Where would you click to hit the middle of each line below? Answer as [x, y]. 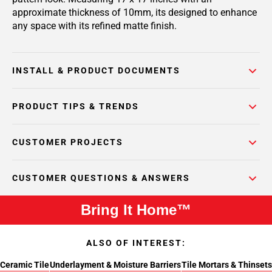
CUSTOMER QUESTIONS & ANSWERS [101, 178]
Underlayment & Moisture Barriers [115, 265]
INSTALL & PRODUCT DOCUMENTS [96, 70]
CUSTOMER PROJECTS [68, 142]
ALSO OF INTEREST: [136, 243]
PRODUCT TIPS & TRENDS [76, 106]
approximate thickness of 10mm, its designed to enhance [134, 12]
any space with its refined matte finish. [94, 26]
